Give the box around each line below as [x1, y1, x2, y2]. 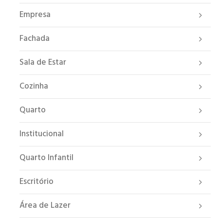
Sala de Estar [19, 56, 66, 70]
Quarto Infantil [19, 151, 73, 165]
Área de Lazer [19, 199, 71, 213]
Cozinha [19, 80, 48, 93]
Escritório [19, 175, 54, 189]
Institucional [19, 127, 64, 141]
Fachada [19, 32, 50, 46]
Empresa [19, 8, 51, 22]
